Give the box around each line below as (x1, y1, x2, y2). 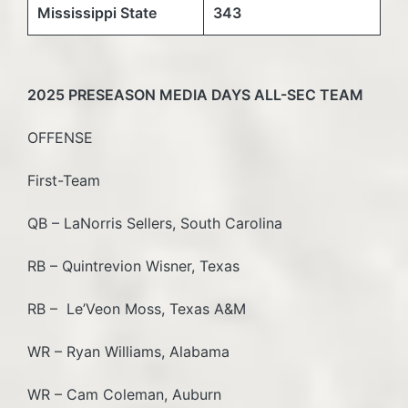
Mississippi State (37, 3, 157, 22)
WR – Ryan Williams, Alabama (27, 342, 248, 361)
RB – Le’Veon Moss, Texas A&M (27, 299, 255, 318)
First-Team (27, 170, 100, 189)
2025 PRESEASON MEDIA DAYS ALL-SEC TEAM (27, 85, 363, 104)
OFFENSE (27, 127, 93, 147)
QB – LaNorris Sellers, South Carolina (27, 213, 282, 232)
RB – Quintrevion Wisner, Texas (27, 256, 240, 275)
